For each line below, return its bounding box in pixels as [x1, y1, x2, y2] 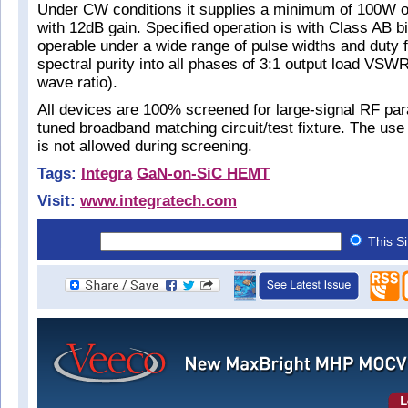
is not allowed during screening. [37, 138, 252, 155]
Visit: [37, 192, 76, 209]
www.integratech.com [80, 192, 237, 209]
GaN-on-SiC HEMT [137, 165, 270, 182]
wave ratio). [37, 74, 117, 91]
